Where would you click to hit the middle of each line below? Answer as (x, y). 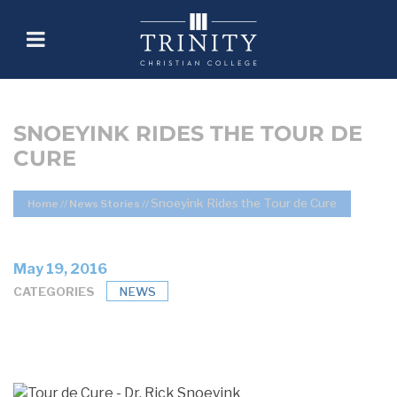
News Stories (105, 204)
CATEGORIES (54, 291)
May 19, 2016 (60, 269)
